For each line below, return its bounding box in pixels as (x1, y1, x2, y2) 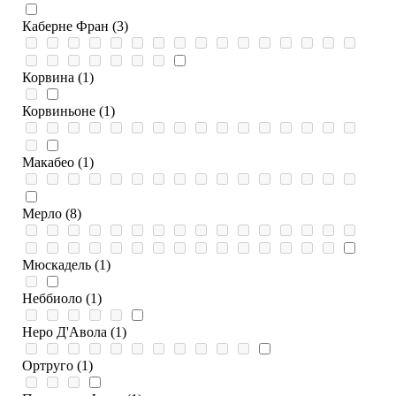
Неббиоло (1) (22, 291, 102, 307)
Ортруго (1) (22, 358, 93, 374)
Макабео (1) (22, 155, 94, 171)
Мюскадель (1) (22, 257, 110, 273)
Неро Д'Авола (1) (22, 324, 126, 340)
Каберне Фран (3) (22, 19, 128, 34)
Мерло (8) (22, 206, 81, 222)
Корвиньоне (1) (22, 103, 115, 119)
